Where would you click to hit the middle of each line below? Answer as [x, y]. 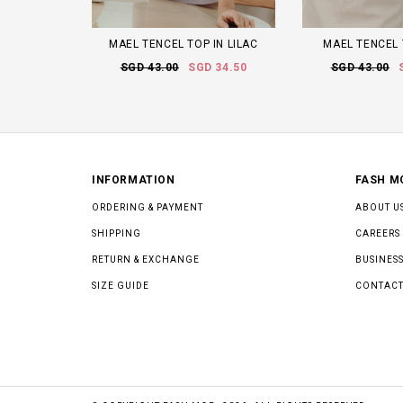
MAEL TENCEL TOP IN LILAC [184, 45]
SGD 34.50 [218, 68]
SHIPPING [116, 234]
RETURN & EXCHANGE [146, 260]
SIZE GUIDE [121, 286]
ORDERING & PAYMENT [148, 208]
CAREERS [377, 234]
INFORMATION [134, 180]
